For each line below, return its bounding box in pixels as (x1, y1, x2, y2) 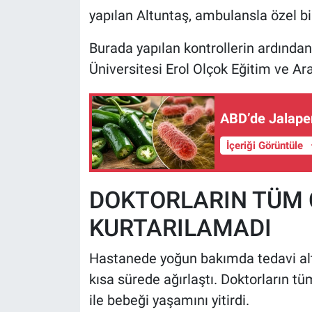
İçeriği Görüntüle (226, 139, 306, 152)
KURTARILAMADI (88, 214, 272, 242)
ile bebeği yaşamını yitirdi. (88, 291, 249, 309)
